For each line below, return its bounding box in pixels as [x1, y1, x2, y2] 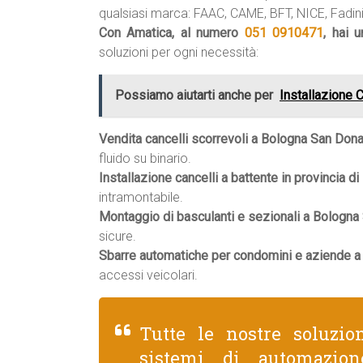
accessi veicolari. [99, 267, 198, 283]
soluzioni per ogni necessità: [99, 45, 258, 60]
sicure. [99, 228, 136, 244]
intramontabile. [99, 190, 183, 205]
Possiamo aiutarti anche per [115, 88, 273, 103]
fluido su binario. [99, 151, 191, 166]
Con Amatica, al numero [99, 25, 245, 41]
